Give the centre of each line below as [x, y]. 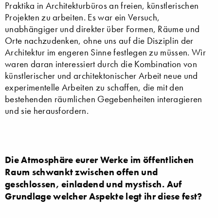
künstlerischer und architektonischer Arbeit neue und [101, 76]
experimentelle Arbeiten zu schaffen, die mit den [94, 88]
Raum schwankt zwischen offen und [82, 172]
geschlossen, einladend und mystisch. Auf [93, 184]
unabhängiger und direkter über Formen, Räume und [102, 29]
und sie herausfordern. [47, 111]
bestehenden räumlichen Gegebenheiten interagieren [104, 99]
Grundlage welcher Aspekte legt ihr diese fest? [104, 196]
